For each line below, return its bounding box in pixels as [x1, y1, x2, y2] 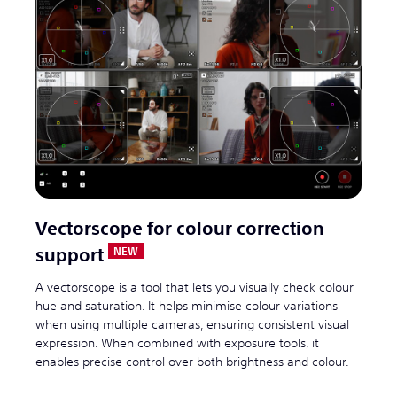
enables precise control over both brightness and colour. [35, 354, 349, 370]
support [35, 245, 104, 268]
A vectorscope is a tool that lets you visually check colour [35, 279, 354, 296]
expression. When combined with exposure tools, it [35, 335, 319, 352]
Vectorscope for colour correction [35, 218, 324, 241]
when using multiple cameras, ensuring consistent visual [35, 316, 349, 333]
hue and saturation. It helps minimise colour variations [35, 298, 338, 315]
